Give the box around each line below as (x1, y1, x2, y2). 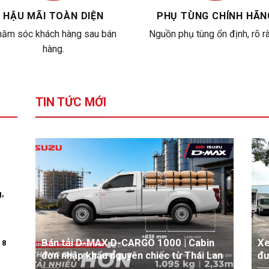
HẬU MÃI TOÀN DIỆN (3, 10, 104, 22)
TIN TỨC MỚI (35, 95, 106, 110)
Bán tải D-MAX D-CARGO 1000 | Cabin (41, 237, 214, 249)
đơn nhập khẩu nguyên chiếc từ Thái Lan (41, 250, 223, 262)
